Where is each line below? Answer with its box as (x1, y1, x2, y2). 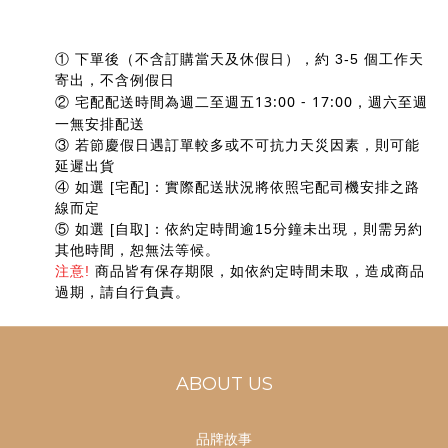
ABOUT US (175, 373, 273, 396)
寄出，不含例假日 (55, 71, 175, 88)
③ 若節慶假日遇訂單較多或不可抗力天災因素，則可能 (55, 136, 420, 153)
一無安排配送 (55, 113, 145, 133)
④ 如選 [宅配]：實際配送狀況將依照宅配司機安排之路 (55, 178, 420, 195)
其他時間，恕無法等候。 (55, 241, 220, 258)
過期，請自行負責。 (55, 283, 190, 300)
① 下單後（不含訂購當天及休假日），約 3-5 (55, 50, 359, 67)
